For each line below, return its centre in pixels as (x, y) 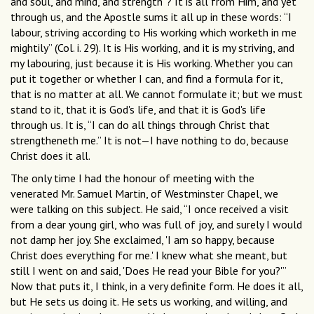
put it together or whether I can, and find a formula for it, (146, 79)
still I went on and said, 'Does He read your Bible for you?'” (148, 271)
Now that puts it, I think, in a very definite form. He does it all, (157, 286)
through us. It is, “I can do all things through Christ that (140, 125)
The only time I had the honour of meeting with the (132, 178)
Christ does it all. (50, 156)
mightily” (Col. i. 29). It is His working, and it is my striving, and (152, 48)
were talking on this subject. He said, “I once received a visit (150, 209)
